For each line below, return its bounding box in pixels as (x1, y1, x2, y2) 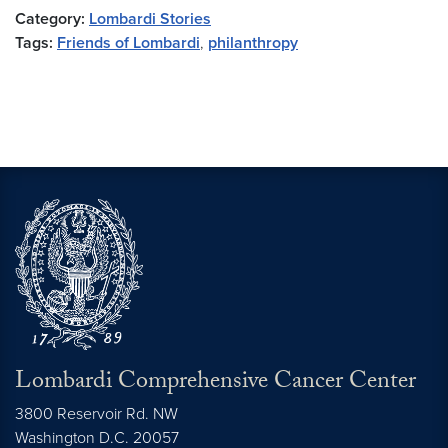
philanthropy (208, 33, 298, 53)
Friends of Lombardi (57, 33, 200, 53)
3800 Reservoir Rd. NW (15, 403, 178, 424)
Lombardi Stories (89, 9, 211, 29)
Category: (15, 9, 85, 29)
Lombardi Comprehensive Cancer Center (15, 362, 416, 404)
